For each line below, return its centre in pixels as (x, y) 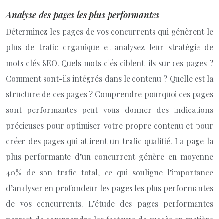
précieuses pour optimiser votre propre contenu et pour (109, 125)
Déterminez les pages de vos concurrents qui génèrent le (109, 32)
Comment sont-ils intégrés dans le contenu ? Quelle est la (109, 78)
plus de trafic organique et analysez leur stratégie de (109, 47)
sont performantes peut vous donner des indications (109, 110)
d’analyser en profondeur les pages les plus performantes (109, 188)
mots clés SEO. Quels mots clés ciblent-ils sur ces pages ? (109, 63)
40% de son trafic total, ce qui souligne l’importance (109, 172)
